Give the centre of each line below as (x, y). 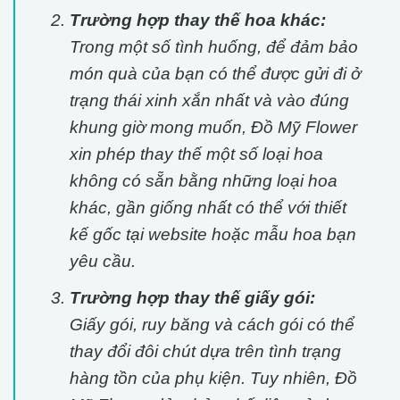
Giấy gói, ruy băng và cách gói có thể (212, 325)
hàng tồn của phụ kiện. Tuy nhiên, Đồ (213, 379)
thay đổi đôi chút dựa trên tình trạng (205, 352)
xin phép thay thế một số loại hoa (196, 154)
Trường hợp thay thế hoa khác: (197, 20)
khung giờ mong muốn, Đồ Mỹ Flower (213, 127)
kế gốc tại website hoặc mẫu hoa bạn (212, 234)
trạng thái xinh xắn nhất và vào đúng (209, 100)
